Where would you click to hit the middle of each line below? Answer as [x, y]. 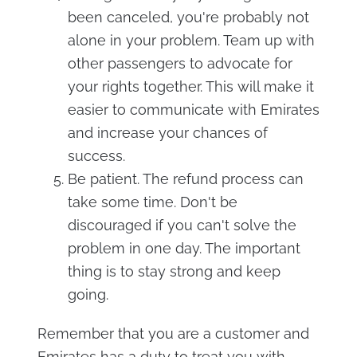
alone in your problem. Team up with [191, 40]
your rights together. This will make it [190, 86]
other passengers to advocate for [180, 63]
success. [96, 155]
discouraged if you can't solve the [182, 225]
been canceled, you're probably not [188, 17]
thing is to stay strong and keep [174, 271]
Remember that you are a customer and [173, 333]
